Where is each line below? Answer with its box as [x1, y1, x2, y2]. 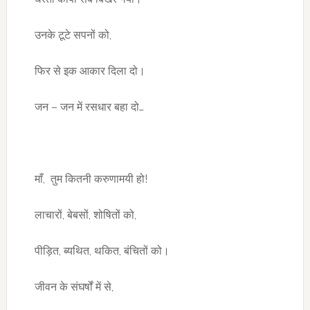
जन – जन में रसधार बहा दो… [34, 100, 144, 113]
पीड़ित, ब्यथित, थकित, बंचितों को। [34, 244, 170, 257]
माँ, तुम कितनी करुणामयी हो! [34, 172, 147, 185]
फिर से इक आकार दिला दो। [34, 64, 145, 77]
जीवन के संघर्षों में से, [34, 280, 113, 293]
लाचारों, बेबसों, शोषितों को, [34, 208, 136, 221]
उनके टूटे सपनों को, [34, 28, 111, 42]
